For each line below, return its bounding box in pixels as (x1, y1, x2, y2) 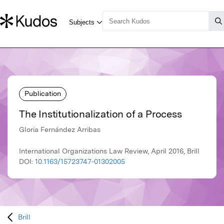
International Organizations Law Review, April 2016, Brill (19, 147, 199, 155)
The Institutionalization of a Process (19, 108, 182, 120)
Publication (24, 89, 61, 97)
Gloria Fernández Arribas (19, 125, 100, 134)
